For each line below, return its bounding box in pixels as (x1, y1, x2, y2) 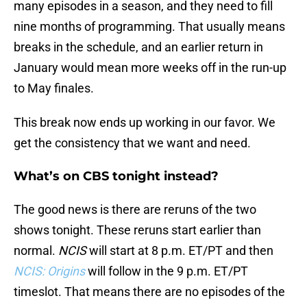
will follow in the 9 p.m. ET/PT (85, 264, 248, 279)
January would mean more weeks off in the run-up (14, 60, 286, 75)
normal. (14, 243, 58, 258)
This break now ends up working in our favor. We (14, 115, 275, 130)
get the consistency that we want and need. (14, 136, 251, 151)
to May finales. (14, 81, 94, 96)
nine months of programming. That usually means (14, 19, 285, 34)
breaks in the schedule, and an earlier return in (14, 40, 263, 55)
